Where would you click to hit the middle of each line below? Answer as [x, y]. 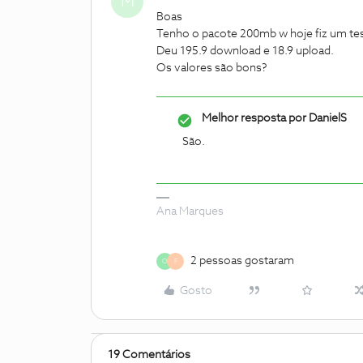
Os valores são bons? [212, 68]
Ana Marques [190, 211]
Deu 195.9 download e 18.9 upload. [245, 51]
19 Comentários [149, 355]
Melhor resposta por [254, 118]
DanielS [327, 118]
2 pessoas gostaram [242, 261]
